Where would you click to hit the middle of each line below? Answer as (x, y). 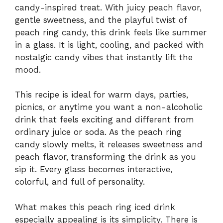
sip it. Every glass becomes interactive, (94, 169)
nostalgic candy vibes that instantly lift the (104, 57)
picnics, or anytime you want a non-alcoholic (109, 107)
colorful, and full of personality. (80, 182)
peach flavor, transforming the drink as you (106, 157)
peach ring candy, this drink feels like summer (111, 32)
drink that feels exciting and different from (105, 120)
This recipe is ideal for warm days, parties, (102, 95)
